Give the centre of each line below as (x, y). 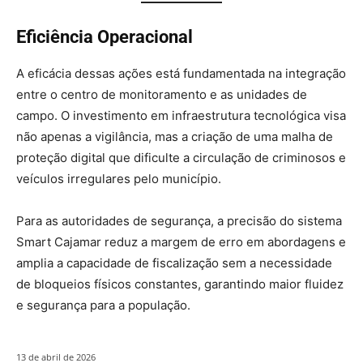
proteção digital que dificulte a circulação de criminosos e (181, 158)
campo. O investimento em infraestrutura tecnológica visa (181, 115)
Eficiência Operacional (105, 37)
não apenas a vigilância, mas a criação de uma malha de (175, 137)
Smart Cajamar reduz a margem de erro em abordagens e (181, 242)
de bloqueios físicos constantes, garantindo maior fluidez (180, 284)
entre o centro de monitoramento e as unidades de (162, 94)
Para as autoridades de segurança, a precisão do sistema (179, 221)
